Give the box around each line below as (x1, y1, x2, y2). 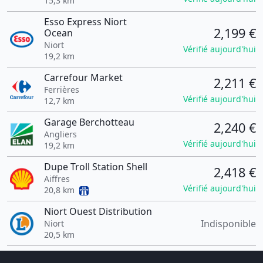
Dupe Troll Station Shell (43, 160, 147, 173)
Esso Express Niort (43, 15, 127, 28)
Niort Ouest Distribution (43, 205, 152, 218)
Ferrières (43, 84, 79, 95)
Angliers (43, 129, 77, 140)
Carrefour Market (43, 71, 123, 84)
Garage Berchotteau (43, 116, 134, 129)
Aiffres (43, 173, 70, 184)
